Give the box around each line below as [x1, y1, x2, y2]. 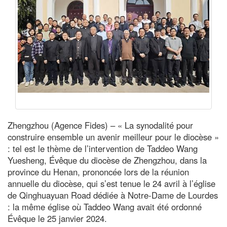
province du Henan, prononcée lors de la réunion [8, 165, 189, 178]
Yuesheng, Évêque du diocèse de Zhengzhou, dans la [8, 154, 207, 166]
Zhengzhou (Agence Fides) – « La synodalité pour [8, 119, 193, 131]
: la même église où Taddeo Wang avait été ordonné [8, 200, 202, 213]
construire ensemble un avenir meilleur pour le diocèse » [8, 130, 219, 143]
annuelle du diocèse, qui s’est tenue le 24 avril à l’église [8, 177, 215, 190]
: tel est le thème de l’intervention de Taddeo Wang [8, 142, 198, 155]
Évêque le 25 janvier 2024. [8, 212, 107, 224]
